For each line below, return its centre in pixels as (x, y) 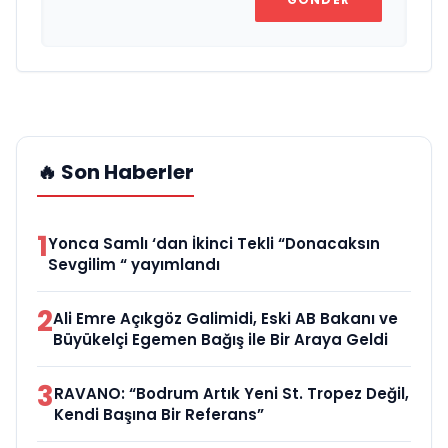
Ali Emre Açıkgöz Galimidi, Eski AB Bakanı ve (225, 318)
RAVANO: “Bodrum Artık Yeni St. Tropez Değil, (231, 393)
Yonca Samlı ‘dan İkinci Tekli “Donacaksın (214, 243)
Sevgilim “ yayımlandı (134, 264)
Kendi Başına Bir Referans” (159, 414)
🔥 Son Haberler (115, 171)
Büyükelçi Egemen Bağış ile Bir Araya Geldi (220, 339)
